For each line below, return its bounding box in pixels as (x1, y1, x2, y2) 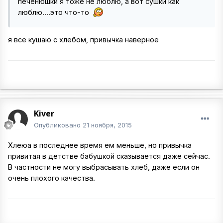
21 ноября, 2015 (83, 121, 132, 129)
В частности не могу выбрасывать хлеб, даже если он (8, 163, 200, 171)
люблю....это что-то (18, 8, 91, 17)
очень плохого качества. (8, 174, 95, 182)
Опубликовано (34, 121, 83, 129)
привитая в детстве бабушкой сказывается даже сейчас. (8, 152, 210, 160)
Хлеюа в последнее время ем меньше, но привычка (8, 141, 192, 149)
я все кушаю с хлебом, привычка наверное (8, 35, 159, 44)
